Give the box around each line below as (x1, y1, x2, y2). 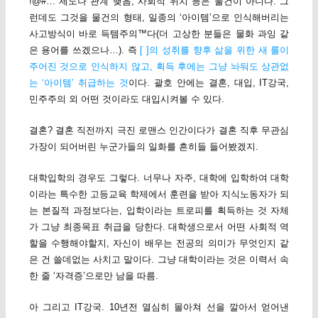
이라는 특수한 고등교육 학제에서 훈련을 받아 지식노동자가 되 (28, 188, 290, 199)
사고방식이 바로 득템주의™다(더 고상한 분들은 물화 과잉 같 (28, 28, 290, 39)
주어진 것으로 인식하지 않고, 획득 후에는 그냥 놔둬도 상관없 (28, 60, 290, 72)
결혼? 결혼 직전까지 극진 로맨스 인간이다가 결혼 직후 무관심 (28, 124, 290, 136)
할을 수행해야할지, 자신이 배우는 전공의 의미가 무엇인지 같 (28, 237, 290, 248)
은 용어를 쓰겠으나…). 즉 (28, 44, 141, 55)
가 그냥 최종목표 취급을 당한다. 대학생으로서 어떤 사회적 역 (28, 221, 290, 232)
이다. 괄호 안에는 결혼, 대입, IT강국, (128, 77, 290, 88)
